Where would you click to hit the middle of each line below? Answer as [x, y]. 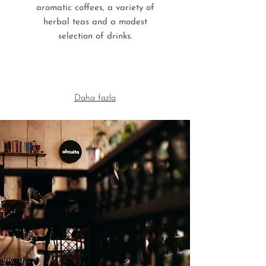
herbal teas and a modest [95, 22]
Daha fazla [95, 98]
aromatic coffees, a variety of [95, 8]
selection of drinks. [95, 37]
